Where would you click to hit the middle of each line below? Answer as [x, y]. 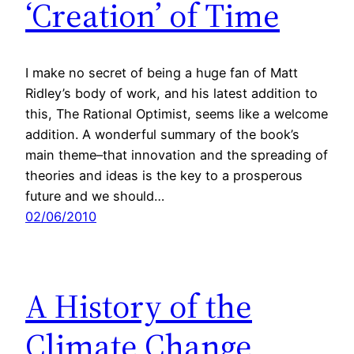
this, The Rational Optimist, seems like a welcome [177, 114]
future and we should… [95, 196]
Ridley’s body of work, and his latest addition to [171, 94]
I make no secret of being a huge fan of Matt [162, 73]
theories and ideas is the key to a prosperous [164, 176]
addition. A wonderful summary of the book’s [162, 135]
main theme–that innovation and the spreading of [177, 155]
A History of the [139, 306]
